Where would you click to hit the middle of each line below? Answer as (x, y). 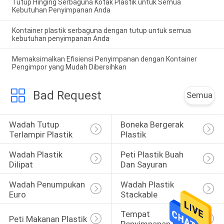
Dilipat (21, 164)
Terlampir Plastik (40, 135)
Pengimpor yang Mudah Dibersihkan (69, 67)
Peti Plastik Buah (153, 154)
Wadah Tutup (35, 125)
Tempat (136, 214)
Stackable (139, 194)
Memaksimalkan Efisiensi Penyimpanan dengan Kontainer (104, 59)
